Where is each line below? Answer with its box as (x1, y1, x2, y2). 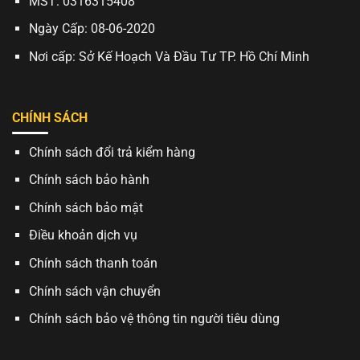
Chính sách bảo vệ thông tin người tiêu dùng (28, 311, 280, 327)
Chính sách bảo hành (28, 172, 149, 188)
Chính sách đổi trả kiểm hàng (28, 144, 195, 160)
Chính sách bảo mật (28, 199, 143, 215)
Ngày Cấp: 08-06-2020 (28, 21, 155, 37)
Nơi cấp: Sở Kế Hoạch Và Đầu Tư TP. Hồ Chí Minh (28, 48, 309, 64)
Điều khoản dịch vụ (28, 227, 137, 243)
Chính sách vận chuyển (28, 283, 161, 299)
